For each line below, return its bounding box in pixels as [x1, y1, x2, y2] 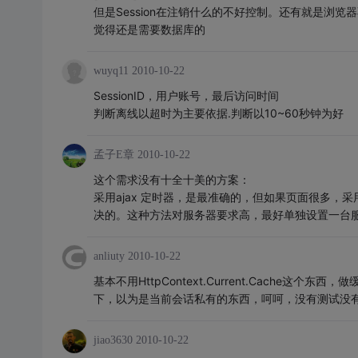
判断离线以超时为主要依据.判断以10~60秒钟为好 [93, 106, 344, 121]
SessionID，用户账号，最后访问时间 [93, 89, 279, 103]
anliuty [93, 250, 125, 263]
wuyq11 [93, 65, 129, 78]
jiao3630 [93, 334, 133, 347]
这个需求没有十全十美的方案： [93, 173, 250, 187]
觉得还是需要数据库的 [93, 22, 205, 37]
